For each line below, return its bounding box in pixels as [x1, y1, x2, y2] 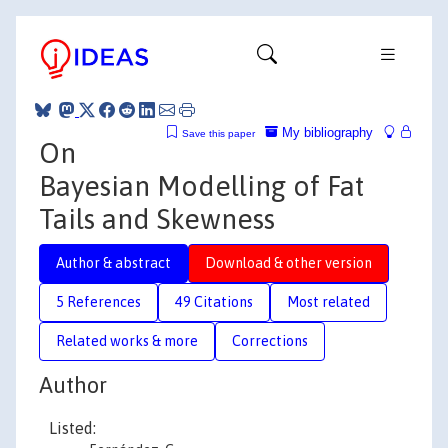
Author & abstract [56, 254, 171, 271]
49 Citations [175, 293, 253, 310]
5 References [56, 293, 141, 310]
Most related [287, 293, 370, 310]
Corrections [232, 332, 308, 349]
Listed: [49, 419, 96, 437]
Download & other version [205, 254, 372, 271]
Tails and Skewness [39, 202, 275, 235]
